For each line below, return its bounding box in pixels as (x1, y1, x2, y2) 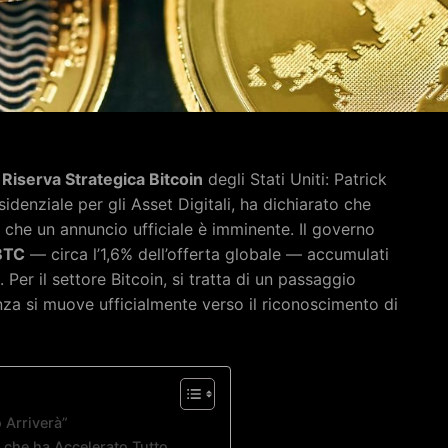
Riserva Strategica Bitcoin (2, 168, 203, 189)
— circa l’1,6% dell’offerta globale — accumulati (25, 243, 389, 264)
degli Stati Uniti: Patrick (203, 168, 387, 189)
